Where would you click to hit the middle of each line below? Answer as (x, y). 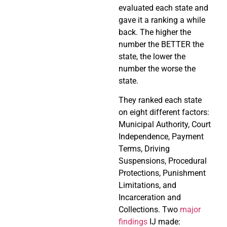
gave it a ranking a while (162, 20)
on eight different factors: (164, 112)
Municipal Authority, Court (165, 125)
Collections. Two (149, 210)
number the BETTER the (161, 44)
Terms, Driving (144, 149)
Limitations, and (147, 185)
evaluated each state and (163, 8)
